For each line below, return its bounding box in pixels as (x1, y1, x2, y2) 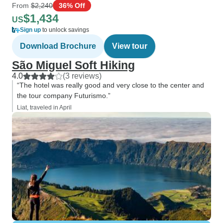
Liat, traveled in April (17, 104, 72, 111)
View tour (112, 42, 147, 50)
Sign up (20, 26, 41, 33)
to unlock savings (41, 26, 89, 33)
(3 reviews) (63, 72, 102, 80)
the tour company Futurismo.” (17, 92, 111, 100)
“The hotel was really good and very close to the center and (17, 81, 204, 89)
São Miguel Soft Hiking (12, 59, 135, 72)
